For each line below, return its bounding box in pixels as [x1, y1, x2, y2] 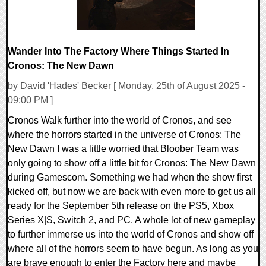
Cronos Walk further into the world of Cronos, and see [8, 115, 232, 126]
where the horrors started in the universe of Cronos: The [8, 129, 241, 140]
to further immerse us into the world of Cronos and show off [8, 229, 254, 240]
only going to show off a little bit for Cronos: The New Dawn [8, 158, 256, 169]
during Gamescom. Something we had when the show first [8, 172, 252, 183]
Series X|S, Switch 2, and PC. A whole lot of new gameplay [8, 215, 255, 226]
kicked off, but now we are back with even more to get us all [8, 186, 256, 197]
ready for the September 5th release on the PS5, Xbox [8, 201, 234, 211]
